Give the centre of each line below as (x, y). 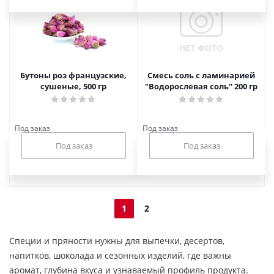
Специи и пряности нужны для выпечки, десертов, (117, 241)
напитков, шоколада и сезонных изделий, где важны (120, 255)
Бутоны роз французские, (73, 75)
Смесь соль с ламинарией (201, 75)
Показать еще (147, 171)
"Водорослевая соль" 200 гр (201, 86)
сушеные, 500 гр (73, 86)
